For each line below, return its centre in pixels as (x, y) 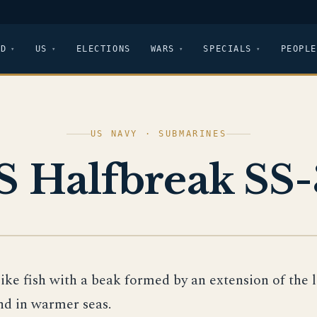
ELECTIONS (103, 48)
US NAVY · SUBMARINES (158, 134)
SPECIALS (227, 48)
